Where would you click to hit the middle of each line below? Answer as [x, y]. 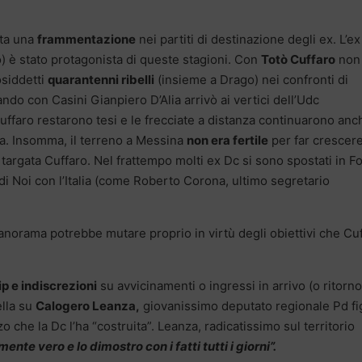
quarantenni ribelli [101, 79]
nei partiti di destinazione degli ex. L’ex [248, 39]
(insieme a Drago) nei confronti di [251, 79]
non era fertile [227, 140]
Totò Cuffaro [298, 59]
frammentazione [86, 39]
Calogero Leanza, [88, 305]
